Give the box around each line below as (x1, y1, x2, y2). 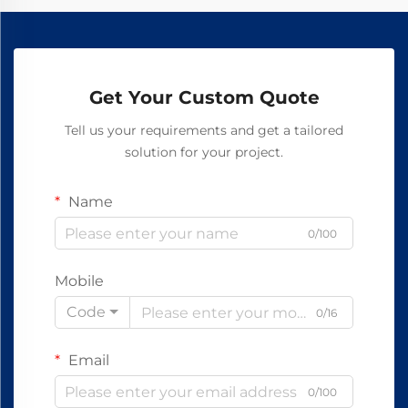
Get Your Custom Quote (88, 87, 320, 108)
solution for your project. (125, 144, 283, 160)
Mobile (55, 272, 104, 290)
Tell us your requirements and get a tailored (65, 122, 343, 138)
